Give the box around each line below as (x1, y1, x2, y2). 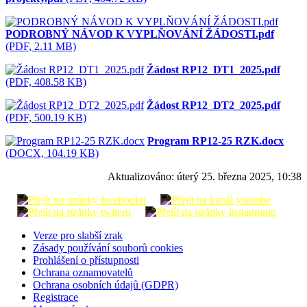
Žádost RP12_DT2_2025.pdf (147, 99, 280, 112)
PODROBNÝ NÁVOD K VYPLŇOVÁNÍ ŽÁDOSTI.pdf (5, 28, 274, 40)
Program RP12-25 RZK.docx (147, 135, 284, 147)
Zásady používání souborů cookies (33, 242, 183, 254)
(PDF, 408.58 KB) (5, 76, 86, 88)
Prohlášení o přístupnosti (33, 254, 139, 267)
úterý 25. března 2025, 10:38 (177, 171, 302, 183)
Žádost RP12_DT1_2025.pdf (147, 64, 280, 76)
